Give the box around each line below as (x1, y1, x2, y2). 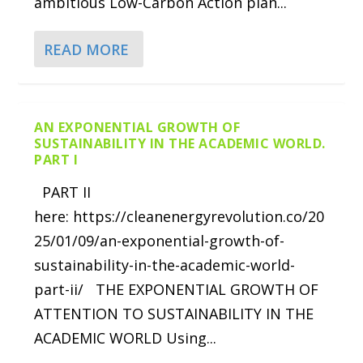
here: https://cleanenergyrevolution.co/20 (34, 207, 325, 227)
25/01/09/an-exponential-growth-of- (34, 231, 285, 251)
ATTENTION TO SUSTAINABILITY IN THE (34, 304, 314, 324)
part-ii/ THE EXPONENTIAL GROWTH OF (34, 280, 319, 300)
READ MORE (44, 39, 130, 59)
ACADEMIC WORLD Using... (34, 328, 217, 348)
